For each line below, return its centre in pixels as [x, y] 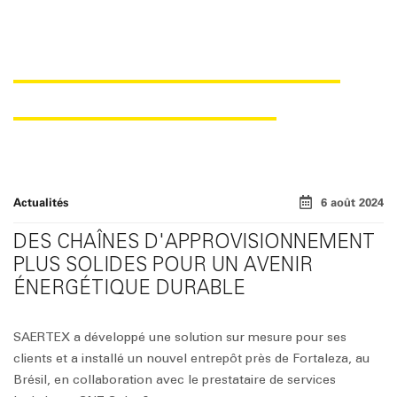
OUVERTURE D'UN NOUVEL [177, 64]
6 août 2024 [352, 202]
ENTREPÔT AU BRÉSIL [145, 101]
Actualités [41, 202]
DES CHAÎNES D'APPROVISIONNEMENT [194, 241]
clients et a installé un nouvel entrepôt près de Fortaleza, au [191, 358]
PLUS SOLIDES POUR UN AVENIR [163, 264]
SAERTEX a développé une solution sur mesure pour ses [180, 337]
